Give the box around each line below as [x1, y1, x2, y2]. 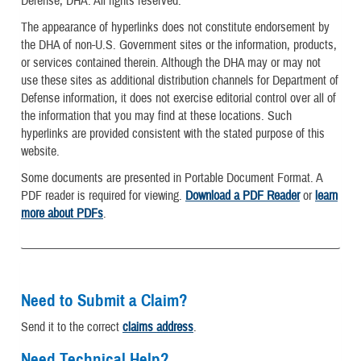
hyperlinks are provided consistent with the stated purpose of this [21, 126, 325, 143]
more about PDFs [21, 205, 103, 222]
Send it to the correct [21, 319, 122, 336]
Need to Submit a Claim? [21, 290, 188, 312]
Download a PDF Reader [185, 188, 300, 205]
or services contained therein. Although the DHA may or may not [21, 55, 321, 72]
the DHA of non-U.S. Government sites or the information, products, [21, 37, 337, 54]
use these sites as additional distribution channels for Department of [21, 73, 338, 89]
